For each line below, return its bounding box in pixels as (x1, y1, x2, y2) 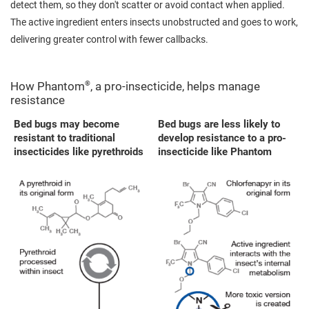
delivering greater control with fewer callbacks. (10, 34, 208, 46)
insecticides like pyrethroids (14, 146, 143, 159)
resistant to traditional (14, 132, 115, 145)
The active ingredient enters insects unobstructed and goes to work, (10, 17, 298, 28)
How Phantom (10, 79, 85, 94)
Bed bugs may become (14, 118, 119, 131)
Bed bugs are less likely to (158, 118, 280, 131)
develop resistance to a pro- (158, 132, 286, 145)
